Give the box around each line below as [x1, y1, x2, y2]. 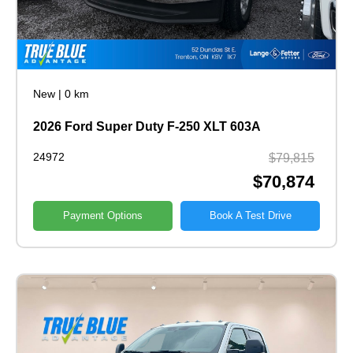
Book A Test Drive [209, 210, 292, 221]
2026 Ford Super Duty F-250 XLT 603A [33, 120, 261, 133]
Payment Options [63, 210, 143, 221]
